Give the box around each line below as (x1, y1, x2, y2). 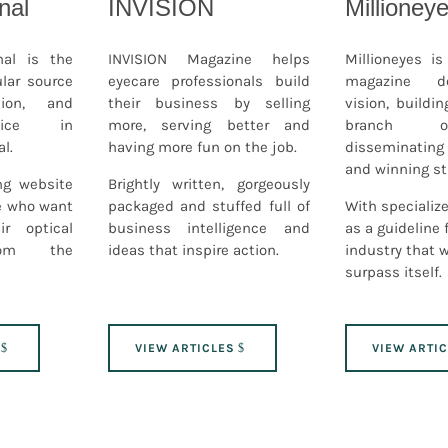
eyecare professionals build (107, 71, 311, 90)
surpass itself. (344, 262, 442, 281)
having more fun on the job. (107, 137, 297, 156)
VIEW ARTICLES (134, 340, 235, 355)
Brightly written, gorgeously (107, 174, 311, 193)
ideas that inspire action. (107, 240, 279, 259)
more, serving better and (107, 115, 311, 134)
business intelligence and (107, 218, 311, 237)
